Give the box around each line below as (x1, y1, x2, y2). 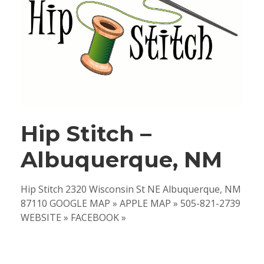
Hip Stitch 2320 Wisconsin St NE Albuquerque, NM (21, 182, 241, 196)
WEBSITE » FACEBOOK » (21, 210, 126, 224)
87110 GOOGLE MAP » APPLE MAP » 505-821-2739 (21, 196, 240, 210)
